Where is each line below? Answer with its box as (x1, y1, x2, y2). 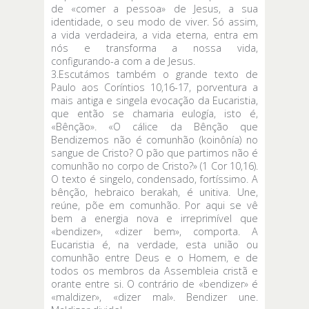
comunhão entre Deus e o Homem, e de (51, 250, 258, 264)
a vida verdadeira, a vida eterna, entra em (51, 28, 258, 41)
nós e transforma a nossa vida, (51, 41, 258, 54)
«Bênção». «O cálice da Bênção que (51, 119, 258, 133)
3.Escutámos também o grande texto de (51, 67, 258, 81)
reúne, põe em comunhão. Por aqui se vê (51, 198, 258, 212)
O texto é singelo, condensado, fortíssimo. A (51, 172, 258, 186)
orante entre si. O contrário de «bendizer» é (51, 277, 258, 290)
